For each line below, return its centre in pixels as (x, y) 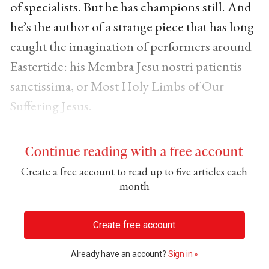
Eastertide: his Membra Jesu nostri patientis (126, 66)
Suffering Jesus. (51, 106)
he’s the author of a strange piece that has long (132, 27)
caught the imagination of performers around (131, 47)
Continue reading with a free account (134, 151)
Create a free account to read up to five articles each (134, 172)
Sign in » (183, 254)
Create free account (134, 225)
